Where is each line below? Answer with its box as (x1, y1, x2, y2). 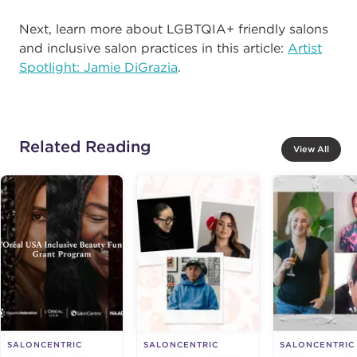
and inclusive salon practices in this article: (19, 40, 288, 57)
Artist (288, 40, 322, 57)
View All (293, 143, 329, 155)
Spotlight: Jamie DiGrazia (19, 59, 178, 76)
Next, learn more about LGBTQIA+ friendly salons (19, 21, 328, 37)
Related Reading (19, 136, 151, 157)
